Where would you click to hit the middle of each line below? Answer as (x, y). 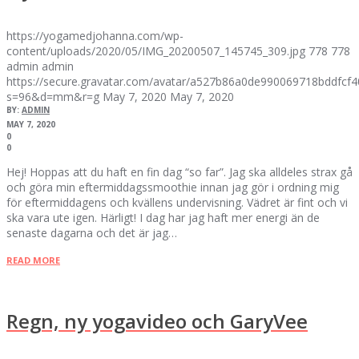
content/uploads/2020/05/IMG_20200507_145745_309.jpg (156, 50)
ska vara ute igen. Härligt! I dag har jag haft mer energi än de (163, 217)
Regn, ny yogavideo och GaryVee (157, 321)
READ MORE (33, 260)
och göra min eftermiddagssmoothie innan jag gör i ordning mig (173, 187)
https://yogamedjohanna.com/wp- (95, 35)
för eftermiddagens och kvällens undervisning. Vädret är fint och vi (177, 202)
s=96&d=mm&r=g (53, 96)
